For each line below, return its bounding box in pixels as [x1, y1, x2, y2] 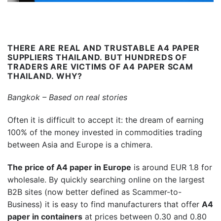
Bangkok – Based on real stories [7, 92, 127, 103]
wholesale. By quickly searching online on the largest [7, 174, 205, 184]
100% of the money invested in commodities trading [7, 127, 202, 137]
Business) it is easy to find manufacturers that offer [7, 199, 202, 209]
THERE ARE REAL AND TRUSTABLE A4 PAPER [7, 43, 200, 53]
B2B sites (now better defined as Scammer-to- [7, 186, 182, 197]
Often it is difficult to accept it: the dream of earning [7, 114, 204, 125]
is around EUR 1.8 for [131, 162, 212, 172]
